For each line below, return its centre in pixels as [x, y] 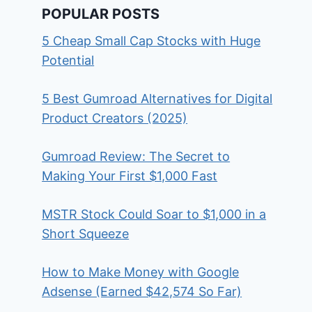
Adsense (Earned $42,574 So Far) [142, 291]
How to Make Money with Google [141, 272]
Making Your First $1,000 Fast [130, 176]
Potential [68, 60]
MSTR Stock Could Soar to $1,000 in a [154, 214]
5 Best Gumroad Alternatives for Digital [157, 99]
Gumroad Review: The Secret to [136, 156]
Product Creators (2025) [115, 118]
